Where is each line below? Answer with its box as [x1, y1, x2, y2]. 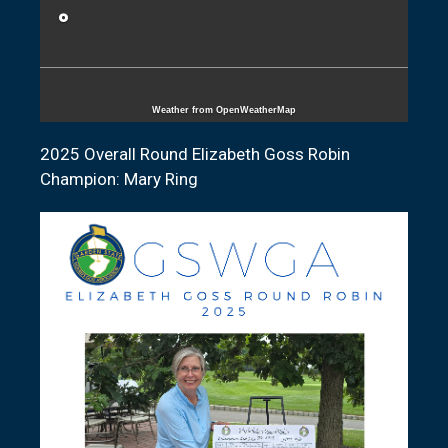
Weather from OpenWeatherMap [152, 104, 296, 115]
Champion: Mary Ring [40, 168, 198, 189]
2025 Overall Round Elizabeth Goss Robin [40, 143, 350, 164]
